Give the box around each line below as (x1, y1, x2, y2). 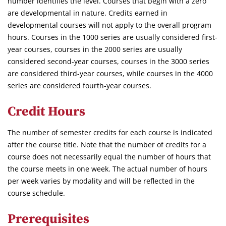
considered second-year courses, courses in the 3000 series (8, 56, 209, 66)
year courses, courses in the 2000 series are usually (8, 44, 182, 54)
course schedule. (8, 188, 65, 198)
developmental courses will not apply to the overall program (8, 20, 211, 30)
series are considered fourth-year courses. (8, 81, 151, 90)
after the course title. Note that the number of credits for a (8, 140, 206, 149)
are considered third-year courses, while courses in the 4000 (8, 69, 213, 78)
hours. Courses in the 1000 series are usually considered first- (8, 32, 217, 42)
